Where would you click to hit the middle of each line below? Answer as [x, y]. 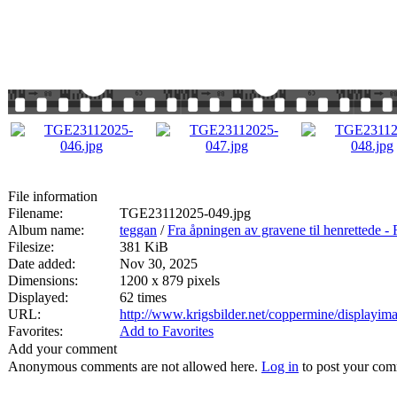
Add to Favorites [167, 331]
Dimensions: [43, 280]
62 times [143, 297]
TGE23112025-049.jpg [185, 213]
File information [53, 196]
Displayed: [38, 297]
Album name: [46, 230]
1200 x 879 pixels [170, 280]
